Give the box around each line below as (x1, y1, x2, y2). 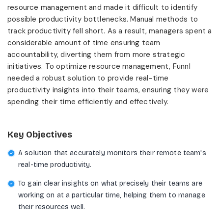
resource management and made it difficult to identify (7, 2, 198, 12)
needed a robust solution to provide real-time (7, 73, 169, 83)
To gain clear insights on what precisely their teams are (18, 179, 202, 188)
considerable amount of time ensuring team (7, 37, 161, 48)
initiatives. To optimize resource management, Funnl (7, 61, 191, 71)
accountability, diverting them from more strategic (7, 49, 186, 59)
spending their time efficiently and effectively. (7, 96, 169, 107)
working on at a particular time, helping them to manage (18, 191, 205, 199)
